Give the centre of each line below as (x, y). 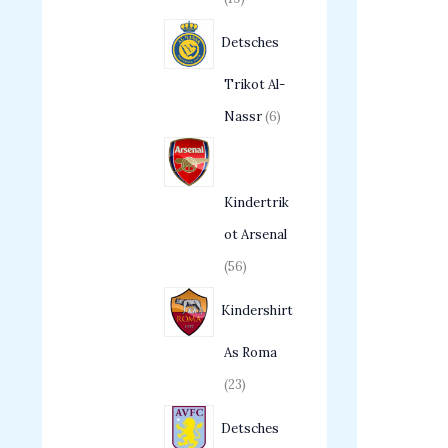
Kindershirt (256, 311)
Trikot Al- (254, 85)
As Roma (250, 353)
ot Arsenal (255, 235)
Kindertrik (256, 203)
